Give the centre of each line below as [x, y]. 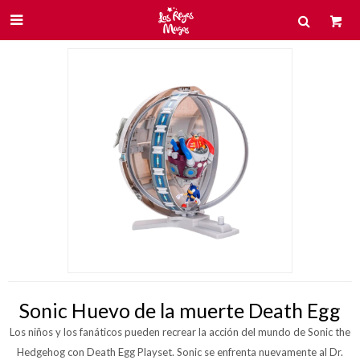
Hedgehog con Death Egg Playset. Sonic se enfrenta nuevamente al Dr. [180, 352]
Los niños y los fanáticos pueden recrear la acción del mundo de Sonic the [180, 332]
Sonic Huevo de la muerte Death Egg [180, 310]
